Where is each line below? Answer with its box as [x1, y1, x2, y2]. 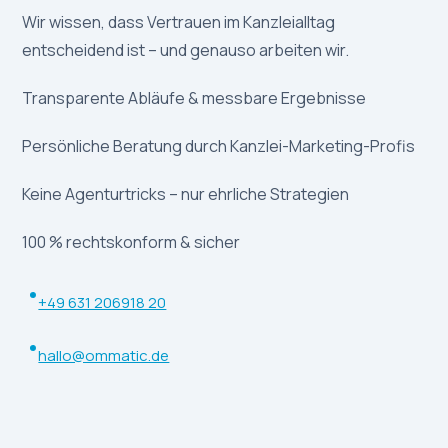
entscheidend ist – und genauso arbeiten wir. [22, 39, 350, 62]
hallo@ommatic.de [38, 345, 170, 367]
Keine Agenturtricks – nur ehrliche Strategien [22, 183, 350, 206]
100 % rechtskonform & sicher [22, 231, 241, 254]
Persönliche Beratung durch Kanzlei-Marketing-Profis [22, 135, 416, 158]
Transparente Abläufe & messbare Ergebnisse [22, 87, 367, 110]
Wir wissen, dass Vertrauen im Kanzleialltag [22, 11, 336, 34]
